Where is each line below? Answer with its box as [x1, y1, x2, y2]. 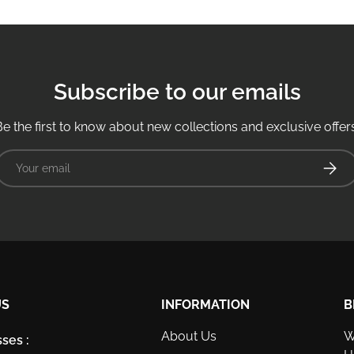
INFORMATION [161, 296, 250, 312]
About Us [161, 328, 217, 344]
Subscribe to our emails [53, 79, 301, 106]
